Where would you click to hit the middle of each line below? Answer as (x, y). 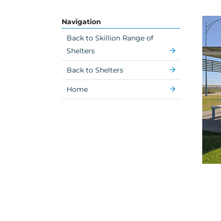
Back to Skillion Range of (110, 38)
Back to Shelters (95, 70)
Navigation (81, 22)
